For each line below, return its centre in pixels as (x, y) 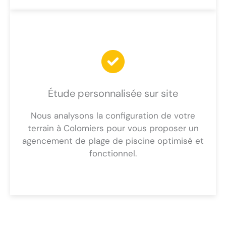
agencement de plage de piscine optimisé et (113, 141)
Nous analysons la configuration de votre (113, 116)
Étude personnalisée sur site (113, 94)
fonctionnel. (113, 154)
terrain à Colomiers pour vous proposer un (113, 128)
